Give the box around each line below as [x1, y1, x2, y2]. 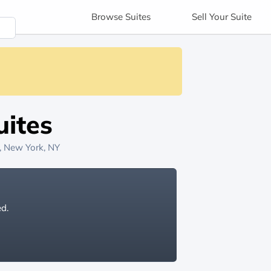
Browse [91, 11, 125, 22]
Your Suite [209, 11, 252, 22]
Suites [125, 11, 151, 22]
